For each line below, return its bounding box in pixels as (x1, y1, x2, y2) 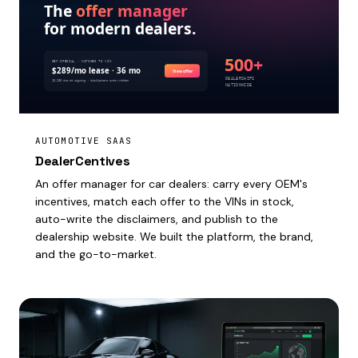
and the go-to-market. (35, 247, 157, 261)
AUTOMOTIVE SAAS (35, 135, 133, 146)
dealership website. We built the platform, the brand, (35, 229, 313, 244)
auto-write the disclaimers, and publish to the (35, 212, 278, 226)
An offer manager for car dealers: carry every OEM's (35, 177, 308, 191)
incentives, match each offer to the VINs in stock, (35, 194, 294, 209)
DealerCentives (35, 153, 130, 169)
